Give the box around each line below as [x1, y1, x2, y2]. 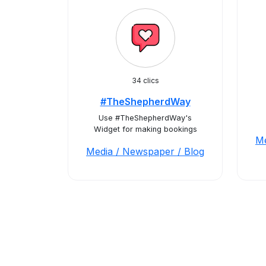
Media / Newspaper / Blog [86, 145, 204, 157]
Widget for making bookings [93, 125, 197, 134]
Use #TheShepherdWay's [99, 113, 192, 122]
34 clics [131, 76, 159, 85]
